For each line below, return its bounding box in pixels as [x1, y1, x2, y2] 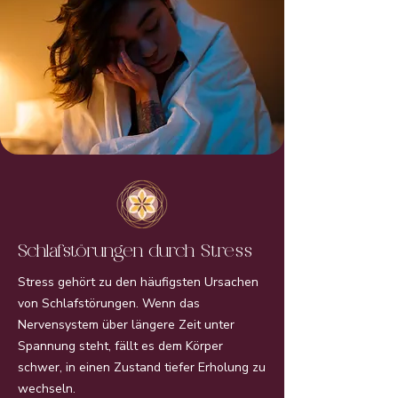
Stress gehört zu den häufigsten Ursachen [18, 274, 259, 291]
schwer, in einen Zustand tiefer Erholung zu [18, 359, 266, 376]
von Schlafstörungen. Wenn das [18, 295, 200, 312]
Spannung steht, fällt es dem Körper [18, 338, 223, 354]
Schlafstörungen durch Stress [18, 241, 252, 260]
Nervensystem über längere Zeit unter [18, 316, 235, 333]
